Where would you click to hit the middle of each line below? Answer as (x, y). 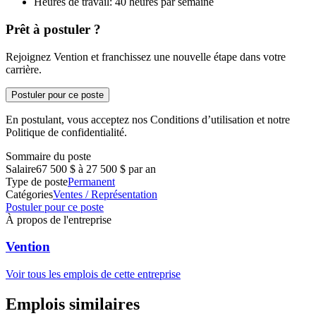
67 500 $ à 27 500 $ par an (96, 169)
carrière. (24, 69)
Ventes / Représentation (105, 194)
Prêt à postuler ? (53, 29)
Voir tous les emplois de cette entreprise (93, 274)
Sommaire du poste (48, 156)
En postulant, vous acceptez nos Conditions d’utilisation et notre (148, 119)
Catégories (29, 194)
